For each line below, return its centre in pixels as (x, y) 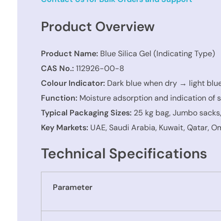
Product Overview (98, 26)
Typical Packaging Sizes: (87, 113)
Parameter (72, 187)
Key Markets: (65, 128)
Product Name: (70, 54)
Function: (59, 98)
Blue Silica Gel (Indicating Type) (157, 54)
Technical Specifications (124, 154)
